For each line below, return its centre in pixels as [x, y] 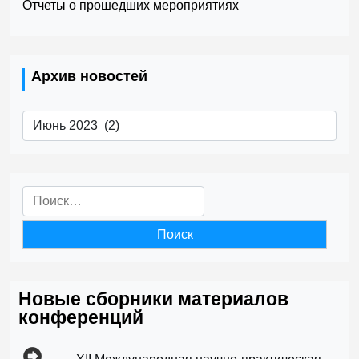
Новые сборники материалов [153, 299]
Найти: [42, 194]
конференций [81, 317]
